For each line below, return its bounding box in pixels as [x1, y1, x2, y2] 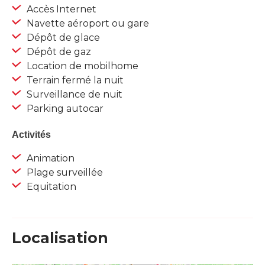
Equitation [24, 181, 76, 193]
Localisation [12, 229, 108, 247]
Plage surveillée [24, 167, 103, 179]
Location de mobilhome [24, 60, 138, 72]
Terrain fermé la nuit [24, 75, 124, 86]
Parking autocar [24, 103, 104, 115]
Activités [12, 130, 51, 140]
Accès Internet [24, 4, 96, 15]
